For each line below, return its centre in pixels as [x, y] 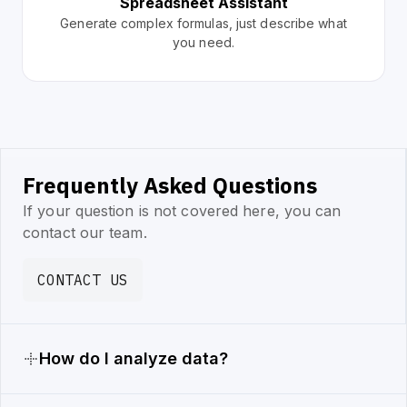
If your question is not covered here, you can [182, 211]
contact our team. [85, 233]
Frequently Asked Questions [170, 186]
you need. [203, 43]
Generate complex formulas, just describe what [203, 24]
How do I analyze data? [134, 359]
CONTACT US [83, 280]
